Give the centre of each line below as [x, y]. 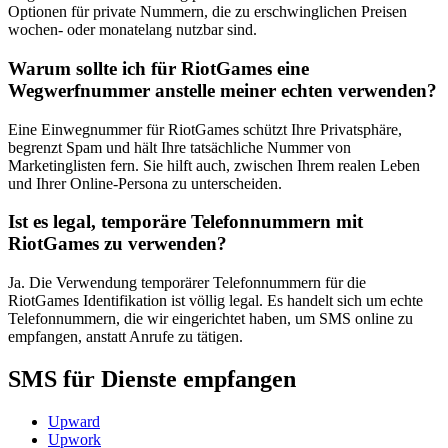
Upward [74, 421]
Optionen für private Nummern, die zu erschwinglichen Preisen [207, 12]
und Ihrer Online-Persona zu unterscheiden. [145, 183]
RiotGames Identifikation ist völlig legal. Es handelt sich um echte [215, 301]
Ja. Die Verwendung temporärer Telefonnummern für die [187, 283]
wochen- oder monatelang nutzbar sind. [132, 30]
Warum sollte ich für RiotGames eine [158, 68]
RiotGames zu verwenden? [117, 244]
